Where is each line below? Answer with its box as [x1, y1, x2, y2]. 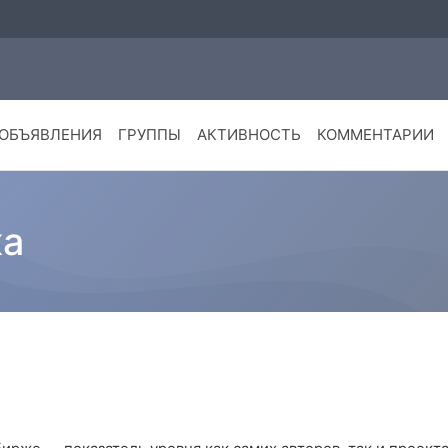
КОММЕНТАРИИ [316, 125, 434, 145]
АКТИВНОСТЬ [196, 125, 301, 145]
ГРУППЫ [117, 125, 181, 145]
